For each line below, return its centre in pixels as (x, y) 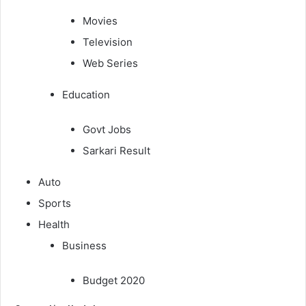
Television (108, 42)
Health (54, 224)
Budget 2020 (114, 280)
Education (86, 94)
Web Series (110, 63)
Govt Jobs (107, 129)
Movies (100, 20)
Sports (55, 203)
